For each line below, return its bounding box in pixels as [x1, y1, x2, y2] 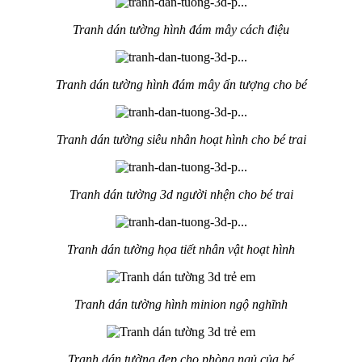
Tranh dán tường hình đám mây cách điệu [73, 23, 289, 37]
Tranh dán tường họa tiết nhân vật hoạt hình [67, 242, 295, 257]
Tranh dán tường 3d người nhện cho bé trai [69, 187, 293, 202]
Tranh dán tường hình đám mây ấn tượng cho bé [55, 78, 307, 92]
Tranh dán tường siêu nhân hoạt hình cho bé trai [56, 133, 306, 147]
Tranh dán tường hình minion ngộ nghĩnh [74, 297, 288, 312]
